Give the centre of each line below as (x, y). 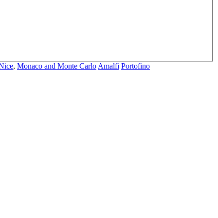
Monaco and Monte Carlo (57, 66)
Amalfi (109, 66)
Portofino (136, 66)
